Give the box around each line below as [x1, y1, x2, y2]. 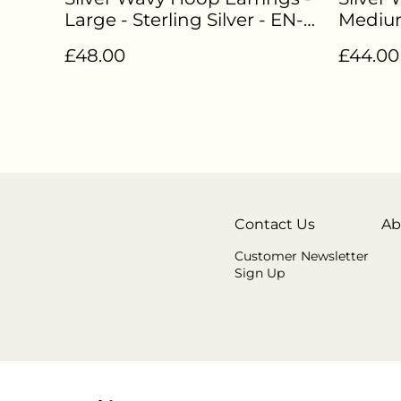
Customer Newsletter [235, 248, 369, 264]
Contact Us [235, 216, 315, 233]
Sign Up [235, 265, 285, 281]
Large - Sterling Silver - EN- [64, 9, 303, 30]
